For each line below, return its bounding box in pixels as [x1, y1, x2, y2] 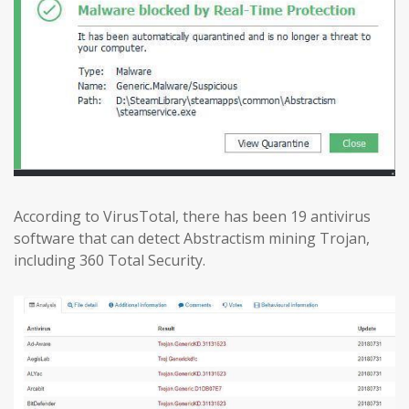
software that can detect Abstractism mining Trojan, [14, 228, 370, 249]
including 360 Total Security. [14, 250, 205, 271]
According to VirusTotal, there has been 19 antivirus [14, 206, 371, 227]
